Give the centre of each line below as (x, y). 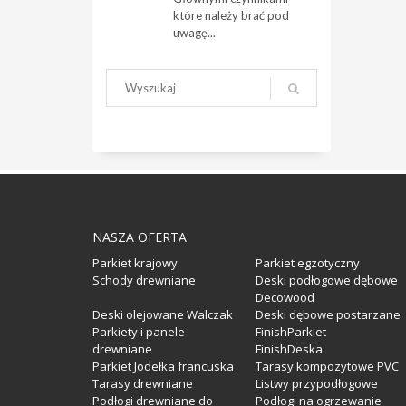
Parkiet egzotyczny (308, 263)
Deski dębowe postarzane (328, 314)
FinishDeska (289, 349)
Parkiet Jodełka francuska (163, 366)
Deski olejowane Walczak (163, 314)
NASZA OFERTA (140, 237)
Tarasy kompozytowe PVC (327, 366)
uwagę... (194, 33)
